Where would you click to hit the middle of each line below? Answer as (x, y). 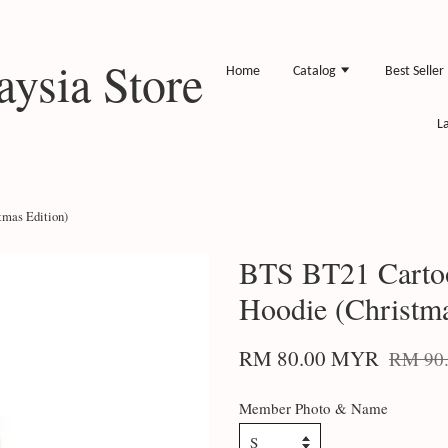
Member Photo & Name (313, 408)
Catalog (315, 71)
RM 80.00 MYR (309, 358)
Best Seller (414, 71)
